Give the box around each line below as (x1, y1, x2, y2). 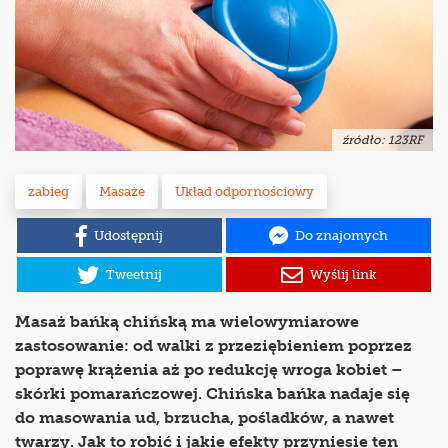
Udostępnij (94, 228, 163, 244)
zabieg (28, 184, 69, 200)
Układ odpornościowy (175, 184, 314, 200)
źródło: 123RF (342, 133, 423, 148)
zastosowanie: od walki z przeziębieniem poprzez (15, 336, 412, 356)
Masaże (99, 184, 145, 200)
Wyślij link (309, 267, 377, 283)
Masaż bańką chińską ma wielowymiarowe (15, 312, 359, 332)
